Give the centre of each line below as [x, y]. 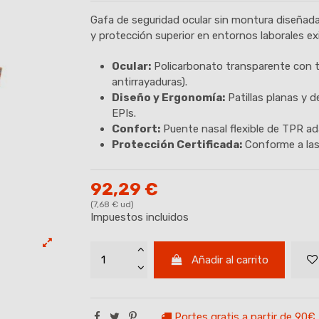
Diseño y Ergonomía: [168, 98]
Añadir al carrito [230, 260]
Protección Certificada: [177, 145]
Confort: [136, 129]
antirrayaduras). [150, 82]
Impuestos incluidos [140, 217]
